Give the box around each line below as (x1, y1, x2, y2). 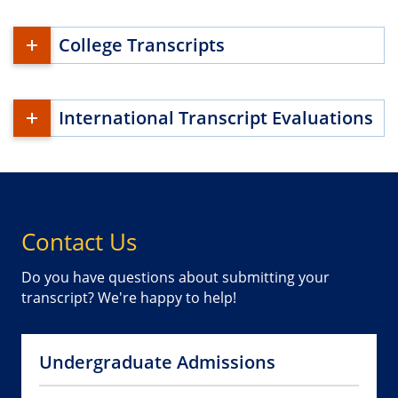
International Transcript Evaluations (59, 105, 373, 130)
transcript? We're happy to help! (21, 288, 236, 308)
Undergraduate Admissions (39, 350, 275, 375)
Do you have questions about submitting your (21, 267, 330, 288)
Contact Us (21, 226, 137, 259)
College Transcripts (59, 32, 225, 57)
